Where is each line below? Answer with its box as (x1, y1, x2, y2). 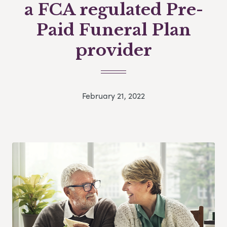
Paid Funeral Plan (36, 20, 191, 40)
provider (75, 40, 152, 60)
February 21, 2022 (82, 90, 145, 102)
